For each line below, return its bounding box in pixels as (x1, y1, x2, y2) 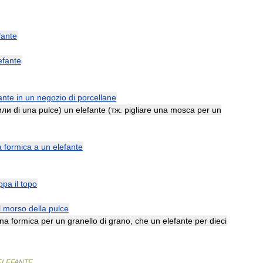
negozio (37, 93, 66, 102)
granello (68, 216, 97, 225)
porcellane (77, 93, 116, 102)
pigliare (124, 105, 151, 114)
